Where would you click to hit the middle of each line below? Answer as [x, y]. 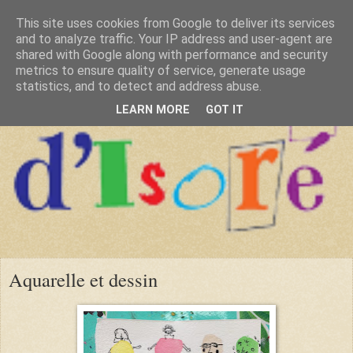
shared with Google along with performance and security [172, 55]
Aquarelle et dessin [83, 279]
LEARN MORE [153, 110]
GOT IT [225, 110]
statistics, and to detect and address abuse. [139, 86]
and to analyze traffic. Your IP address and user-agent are [174, 39]
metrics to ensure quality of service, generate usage [161, 71]
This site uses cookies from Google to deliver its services [175, 23]
